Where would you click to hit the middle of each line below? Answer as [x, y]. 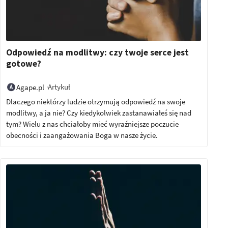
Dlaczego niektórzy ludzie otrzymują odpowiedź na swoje [96, 101]
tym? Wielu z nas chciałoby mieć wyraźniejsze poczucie [93, 124]
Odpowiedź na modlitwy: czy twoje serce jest [98, 53]
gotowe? [24, 64]
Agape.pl [31, 87]
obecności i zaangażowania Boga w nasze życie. [82, 135]
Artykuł [59, 87]
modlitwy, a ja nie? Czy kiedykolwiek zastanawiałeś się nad [99, 112]
